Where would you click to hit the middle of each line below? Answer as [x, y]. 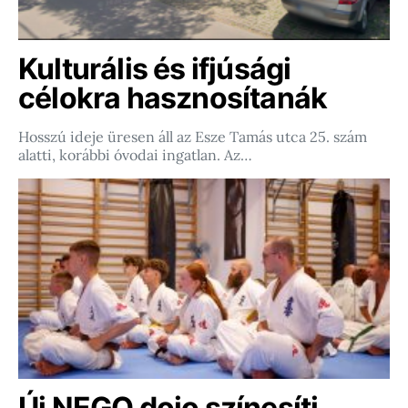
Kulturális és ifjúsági [155, 69]
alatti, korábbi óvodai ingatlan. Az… [135, 155]
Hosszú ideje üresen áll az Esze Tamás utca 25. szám [193, 137]
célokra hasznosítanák [173, 98]
